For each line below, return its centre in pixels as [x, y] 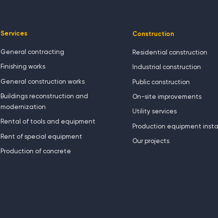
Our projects [151, 142]
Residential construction [170, 53]
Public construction [161, 82]
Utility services [155, 112]
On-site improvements [167, 97]
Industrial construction [167, 68]
